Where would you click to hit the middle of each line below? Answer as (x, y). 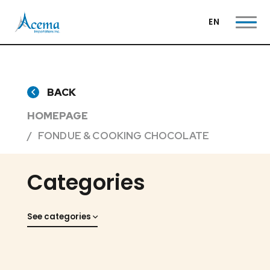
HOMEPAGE (58, 115)
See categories (59, 217)
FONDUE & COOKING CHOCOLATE (124, 135)
